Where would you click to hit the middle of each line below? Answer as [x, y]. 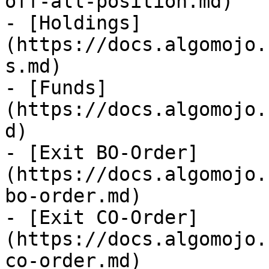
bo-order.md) [73, 196]
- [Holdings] [73, 23]
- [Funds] [56, 88]
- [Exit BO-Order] [102, 153]
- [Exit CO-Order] [102, 217]
